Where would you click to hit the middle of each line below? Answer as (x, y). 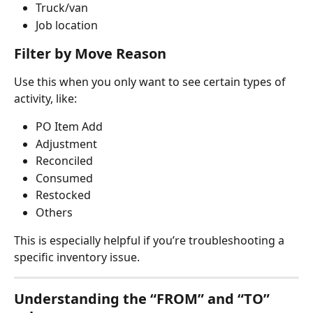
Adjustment (66, 144)
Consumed (64, 178)
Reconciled (64, 161)
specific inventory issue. (77, 257)
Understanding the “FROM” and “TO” (144, 299)
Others (54, 212)
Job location (67, 25)
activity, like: (45, 99)
